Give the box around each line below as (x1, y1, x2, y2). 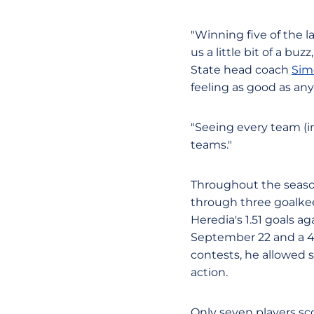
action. (191, 266, 228, 279)
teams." (191, 138, 232, 151)
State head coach (191, 63, 292, 76)
